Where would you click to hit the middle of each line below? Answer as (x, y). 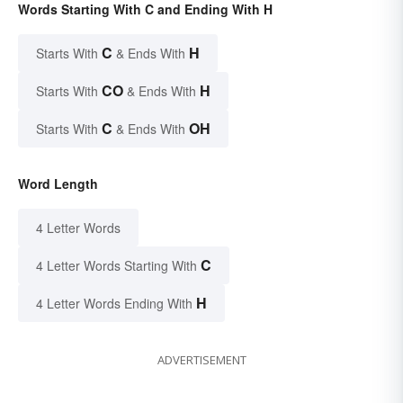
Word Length (58, 184)
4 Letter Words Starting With (116, 266)
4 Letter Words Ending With (114, 304)
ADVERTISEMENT (201, 360)
